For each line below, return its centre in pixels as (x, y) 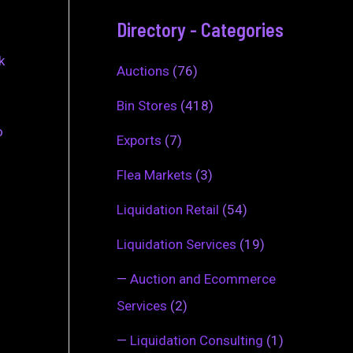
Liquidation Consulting (197, 340)
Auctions (143, 71)
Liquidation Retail (168, 209)
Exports (139, 140)
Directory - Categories (200, 30)
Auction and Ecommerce (203, 279)
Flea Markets (154, 175)
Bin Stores (147, 105)
